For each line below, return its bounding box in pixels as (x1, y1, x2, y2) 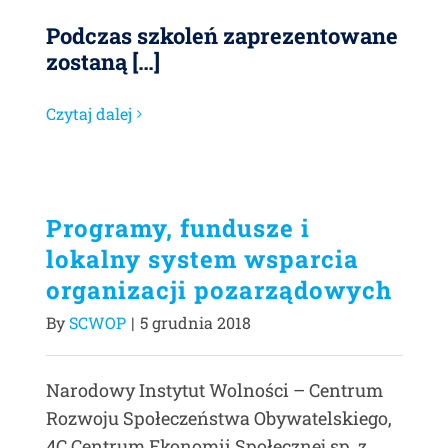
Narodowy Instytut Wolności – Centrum (46, 378, 383, 402)
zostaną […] (46, 47, 160, 76)
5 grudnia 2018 (140, 312, 251, 333)
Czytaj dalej (46, 103, 132, 124)
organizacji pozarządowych (46, 274, 392, 306)
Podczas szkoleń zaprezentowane (46, 21, 398, 50)
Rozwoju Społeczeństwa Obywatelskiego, (46, 406, 392, 430)
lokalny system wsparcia (46, 243, 359, 275)
